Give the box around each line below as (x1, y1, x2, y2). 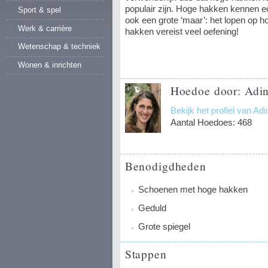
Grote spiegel (138, 221, 190, 232)
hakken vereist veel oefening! (124, 26, 239, 37)
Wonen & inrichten (18, 60, 81, 70)
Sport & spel (18, 5, 61, 14)
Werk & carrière (18, 23, 72, 33)
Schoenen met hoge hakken (138, 184, 248, 194)
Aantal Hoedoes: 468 (170, 117, 252, 128)
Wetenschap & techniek (18, 42, 100, 51)
